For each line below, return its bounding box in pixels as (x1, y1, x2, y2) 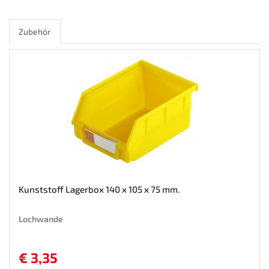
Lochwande (19, 213, 63, 224)
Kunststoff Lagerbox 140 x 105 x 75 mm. (19, 183, 180, 195)
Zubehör (19, 26, 51, 37)
